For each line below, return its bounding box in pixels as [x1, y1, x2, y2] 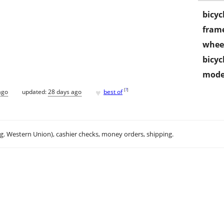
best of [103, 87, 122, 96]
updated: [22, 87, 48, 96]
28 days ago [48, 87, 81, 96]
